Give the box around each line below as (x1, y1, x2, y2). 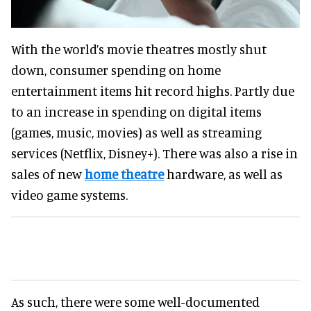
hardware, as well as (164, 165, 283, 182)
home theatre (85, 165, 164, 182)
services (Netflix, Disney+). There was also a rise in (11, 144, 298, 161)
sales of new (11, 165, 85, 182)
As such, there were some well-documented (11, 293, 260, 310)
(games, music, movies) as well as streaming (11, 124, 262, 140)
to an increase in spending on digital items (11, 103, 262, 119)
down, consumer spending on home (11, 61, 221, 78)
